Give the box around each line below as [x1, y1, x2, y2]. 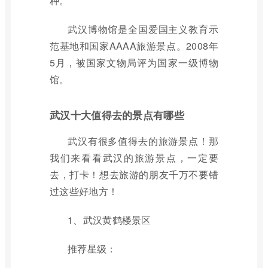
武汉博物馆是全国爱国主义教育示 [68, 22, 218, 36]
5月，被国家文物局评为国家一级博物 [50, 56, 218, 69]
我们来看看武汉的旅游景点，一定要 [50, 151, 218, 165]
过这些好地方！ [50, 184, 118, 198]
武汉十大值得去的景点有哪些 [50, 108, 184, 122]
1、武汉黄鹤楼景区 [68, 213, 151, 227]
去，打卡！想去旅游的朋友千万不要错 [50, 167, 218, 181]
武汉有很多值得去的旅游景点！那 [68, 134, 218, 148]
